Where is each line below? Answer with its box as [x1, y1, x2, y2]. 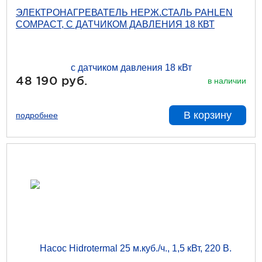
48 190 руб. [16, 74, 88, 87]
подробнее [16, 111, 58, 120]
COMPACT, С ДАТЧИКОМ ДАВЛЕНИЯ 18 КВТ [16, 19, 215, 29]
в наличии [208, 75, 246, 85]
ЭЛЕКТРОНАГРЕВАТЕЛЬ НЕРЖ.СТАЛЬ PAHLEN [16, 8, 233, 18]
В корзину [184, 109, 232, 121]
